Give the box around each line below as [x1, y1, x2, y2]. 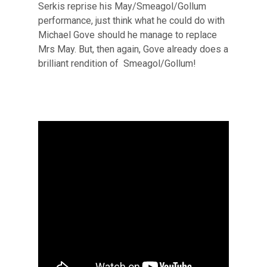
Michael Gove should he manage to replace [38, 29, 217, 41]
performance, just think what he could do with [38, 14, 225, 26]
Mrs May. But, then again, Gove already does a [38, 43, 228, 55]
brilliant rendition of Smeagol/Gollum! [38, 57, 196, 69]
